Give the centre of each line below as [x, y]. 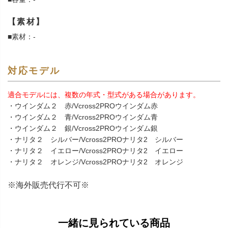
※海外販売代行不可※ [48, 185]
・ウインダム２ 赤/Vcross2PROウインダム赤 [83, 106]
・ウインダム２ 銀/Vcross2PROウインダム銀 [83, 129]
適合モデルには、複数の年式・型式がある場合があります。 [104, 95]
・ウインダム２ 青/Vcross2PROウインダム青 [83, 117]
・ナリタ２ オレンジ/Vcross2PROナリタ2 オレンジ [95, 162]
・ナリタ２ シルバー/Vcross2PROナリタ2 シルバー [95, 140]
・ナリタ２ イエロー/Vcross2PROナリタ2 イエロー [95, 151]
